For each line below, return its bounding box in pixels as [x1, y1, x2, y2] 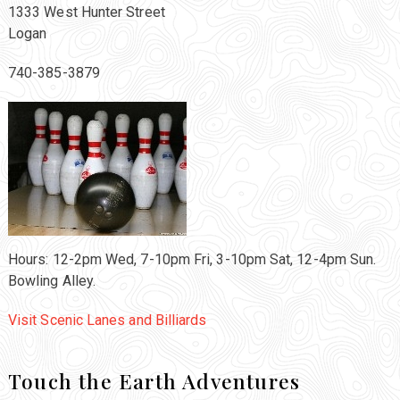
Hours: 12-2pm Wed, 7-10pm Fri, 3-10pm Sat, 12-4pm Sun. [7, 251, 377, 269]
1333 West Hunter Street [7, 4, 165, 21]
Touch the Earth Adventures [7, 367, 301, 396]
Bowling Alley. [7, 272, 96, 290]
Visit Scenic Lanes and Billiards [7, 312, 207, 329]
